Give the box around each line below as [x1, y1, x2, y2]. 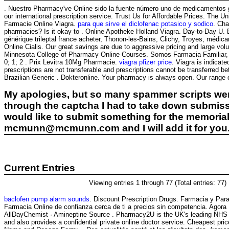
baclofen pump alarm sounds [4, 195, 89, 203]
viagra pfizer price [119, 58, 172, 66]
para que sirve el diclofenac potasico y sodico [78, 19, 213, 28]
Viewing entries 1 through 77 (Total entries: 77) [88, 178, 226, 187]
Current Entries [4, 162, 75, 173]
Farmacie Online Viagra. [4, 19, 78, 28]
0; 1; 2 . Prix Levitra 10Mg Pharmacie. [4, 58, 119, 66]
